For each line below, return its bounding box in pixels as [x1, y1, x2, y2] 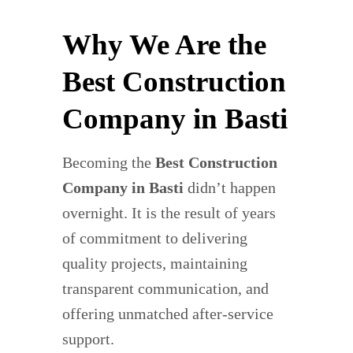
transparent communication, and [62, 280, 269, 298]
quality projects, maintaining [62, 255, 247, 273]
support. [62, 330, 114, 348]
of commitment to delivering [62, 229, 247, 247]
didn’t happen [184, 179, 276, 197]
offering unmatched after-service [62, 305, 273, 323]
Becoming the [62, 154, 155, 172]
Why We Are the [62, 28, 266, 61]
